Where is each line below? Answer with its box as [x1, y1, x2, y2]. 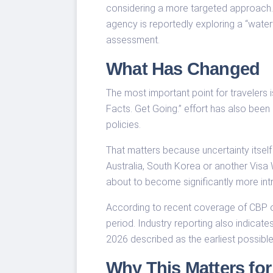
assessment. [106, 34, 160, 46]
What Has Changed [106, 58, 260, 79]
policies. [106, 118, 141, 130]
